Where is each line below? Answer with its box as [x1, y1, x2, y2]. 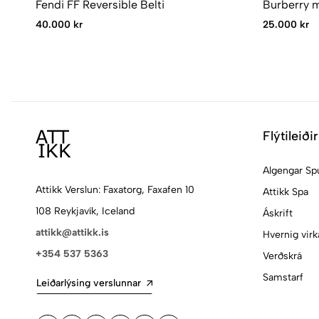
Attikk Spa [262, 185, 308, 198]
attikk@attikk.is [36, 226, 109, 239]
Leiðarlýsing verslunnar [36, 276, 141, 289]
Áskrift [262, 206, 293, 219]
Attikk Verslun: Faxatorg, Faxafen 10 [36, 183, 194, 196]
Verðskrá [262, 249, 302, 262]
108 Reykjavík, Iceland [36, 204, 135, 217]
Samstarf [262, 271, 303, 283]
